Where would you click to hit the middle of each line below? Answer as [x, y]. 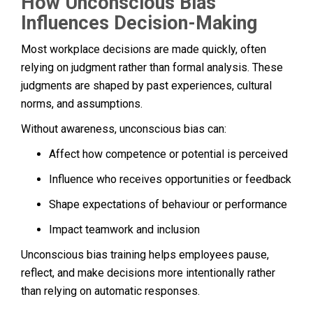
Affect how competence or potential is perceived [168, 154]
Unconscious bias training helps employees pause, [145, 254]
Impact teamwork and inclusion [124, 229]
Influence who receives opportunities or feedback [170, 179]
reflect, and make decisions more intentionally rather [148, 272]
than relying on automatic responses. [110, 291]
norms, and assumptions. [82, 103]
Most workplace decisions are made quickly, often [144, 49]
